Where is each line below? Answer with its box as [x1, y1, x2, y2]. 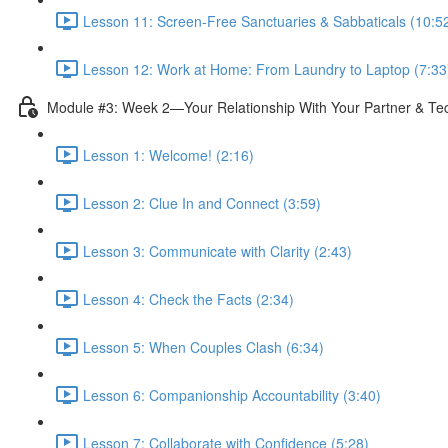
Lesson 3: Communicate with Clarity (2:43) [83, 240, 352, 261]
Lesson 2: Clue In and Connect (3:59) [83, 192, 321, 213]
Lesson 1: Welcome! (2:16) [83, 144, 254, 165]
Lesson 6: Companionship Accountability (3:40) [83, 384, 381, 405]
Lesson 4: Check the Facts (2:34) [83, 288, 294, 309]
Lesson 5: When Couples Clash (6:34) [83, 336, 324, 357]
